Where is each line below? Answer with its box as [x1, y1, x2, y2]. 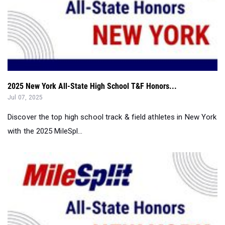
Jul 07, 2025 [8, 93, 43, 101]
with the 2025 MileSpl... [8, 126, 83, 136]
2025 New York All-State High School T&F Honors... [8, 81, 177, 91]
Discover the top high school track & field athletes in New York [8, 112, 217, 122]
